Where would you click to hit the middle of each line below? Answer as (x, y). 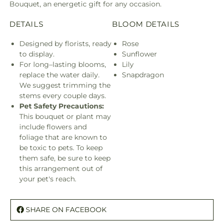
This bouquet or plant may (65, 116)
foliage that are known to (63, 137)
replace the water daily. (59, 75)
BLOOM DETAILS (146, 24)
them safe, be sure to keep (65, 158)
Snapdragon (143, 75)
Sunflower (139, 54)
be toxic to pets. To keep (61, 148)
